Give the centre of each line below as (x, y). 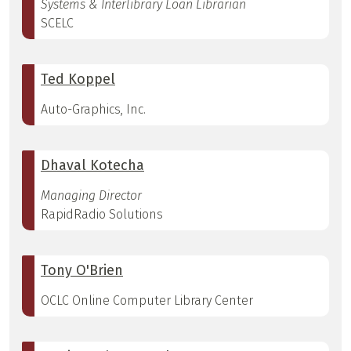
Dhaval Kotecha (92, 166)
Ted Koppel (78, 80)
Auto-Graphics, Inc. (93, 110)
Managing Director (91, 196)
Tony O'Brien (82, 271)
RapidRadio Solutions (102, 215)
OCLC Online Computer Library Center (147, 301)
